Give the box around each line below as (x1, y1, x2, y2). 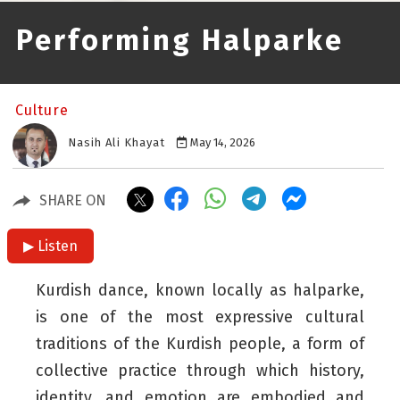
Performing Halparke (16, 23, 344, 58)
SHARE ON (39, 192, 106, 210)
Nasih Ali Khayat (68, 136, 165, 150)
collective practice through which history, (36, 361, 364, 381)
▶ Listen (23, 237, 78, 255)
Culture (15, 102, 69, 120)
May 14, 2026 (187, 136, 255, 150)
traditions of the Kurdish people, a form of (36, 334, 364, 354)
